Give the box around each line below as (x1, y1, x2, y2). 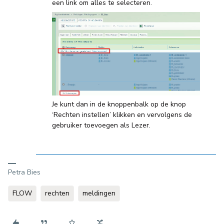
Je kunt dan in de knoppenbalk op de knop (52, 99, 186, 109)
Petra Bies (8, 167, 40, 177)
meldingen (82, 188, 115, 198)
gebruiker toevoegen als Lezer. (52, 120, 150, 130)
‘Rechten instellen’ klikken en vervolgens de (52, 109, 192, 119)
